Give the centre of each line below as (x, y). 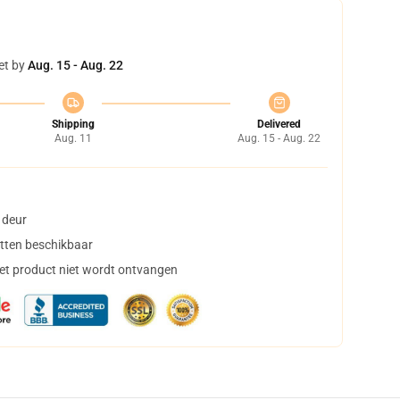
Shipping (73, 124)
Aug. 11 (73, 138)
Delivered (279, 124)
